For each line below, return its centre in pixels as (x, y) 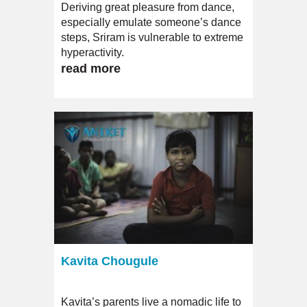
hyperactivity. (93, 52)
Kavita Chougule (110, 261)
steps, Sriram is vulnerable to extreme (152, 37)
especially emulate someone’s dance (151, 22)
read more (91, 68)
